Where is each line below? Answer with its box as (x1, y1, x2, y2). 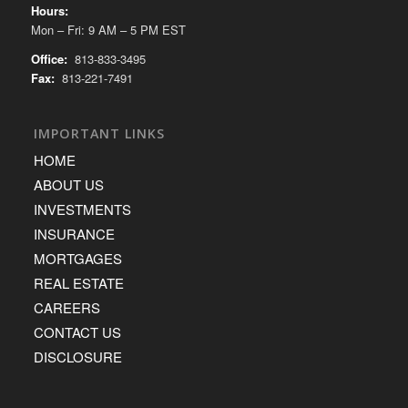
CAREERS (34, 298, 101, 318)
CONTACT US (34, 322, 122, 342)
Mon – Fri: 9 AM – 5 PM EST (30, 20, 186, 38)
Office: (30, 49, 67, 67)
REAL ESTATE (34, 273, 125, 293)
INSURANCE (34, 224, 116, 244)
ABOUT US (34, 175, 105, 195)
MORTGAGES (34, 249, 123, 269)
